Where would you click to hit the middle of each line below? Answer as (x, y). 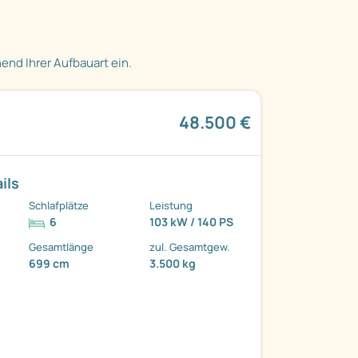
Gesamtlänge (62, 247)
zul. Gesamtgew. (190, 247)
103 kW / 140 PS (192, 222)
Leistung (171, 206)
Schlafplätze (59, 206)
